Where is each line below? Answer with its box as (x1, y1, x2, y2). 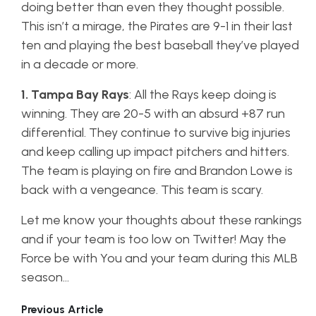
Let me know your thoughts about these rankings (21, 212, 302, 228)
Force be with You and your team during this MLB (21, 250, 298, 266)
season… (21, 269, 69, 285)
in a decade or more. (21, 56, 141, 72)
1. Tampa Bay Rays (21, 87, 129, 102)
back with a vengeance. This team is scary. (21, 182, 266, 197)
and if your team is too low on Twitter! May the (21, 231, 286, 247)
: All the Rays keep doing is (129, 87, 276, 102)
